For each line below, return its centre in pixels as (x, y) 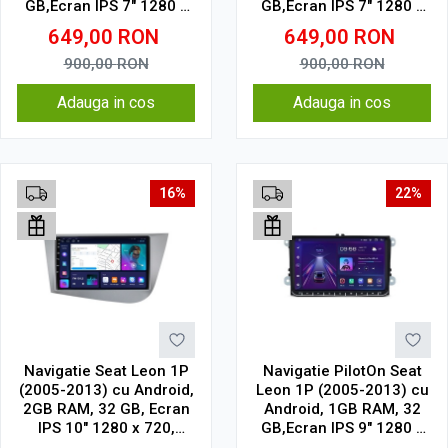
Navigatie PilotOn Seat (342, 371)
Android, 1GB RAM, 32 (342, 409)
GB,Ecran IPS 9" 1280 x (342, 428)
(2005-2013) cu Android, (106, 390)
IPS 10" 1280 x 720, (106, 428)
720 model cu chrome (106, 25)
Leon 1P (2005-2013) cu (342, 390)
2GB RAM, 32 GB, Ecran (106, 409)
